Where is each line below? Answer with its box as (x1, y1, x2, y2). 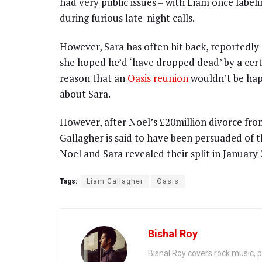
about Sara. (60, 87, 111, 101)
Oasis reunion (127, 71, 188, 85)
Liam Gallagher (87, 177, 143, 186)
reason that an (60, 71, 127, 85)
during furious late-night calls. (60, 11, 195, 25)
